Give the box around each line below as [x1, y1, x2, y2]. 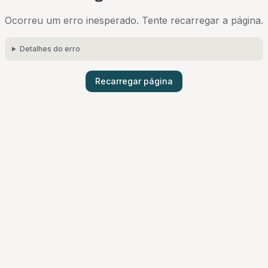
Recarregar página [95, 76, 173, 86]
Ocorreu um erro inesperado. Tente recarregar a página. [5, 14, 263, 26]
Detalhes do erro [19, 44, 80, 53]
